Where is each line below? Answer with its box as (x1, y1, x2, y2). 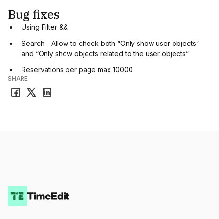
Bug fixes (8, 6, 60, 22)
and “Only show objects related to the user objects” (22, 49, 189, 58)
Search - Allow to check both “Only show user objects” (22, 39, 199, 47)
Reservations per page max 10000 (22, 66, 133, 74)
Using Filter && (22, 23, 68, 31)
